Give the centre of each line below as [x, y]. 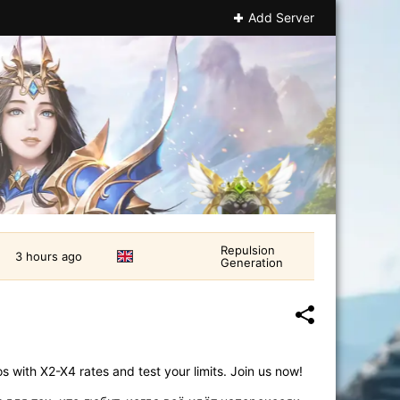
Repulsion [248, 250]
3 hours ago [49, 256]
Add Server [281, 17]
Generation [252, 262]
